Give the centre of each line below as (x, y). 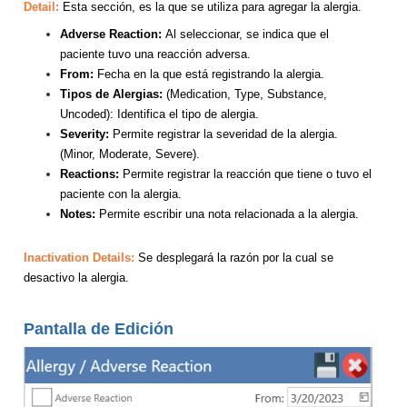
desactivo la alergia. (78, 277)
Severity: (86, 134)
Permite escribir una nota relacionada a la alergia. (229, 213)
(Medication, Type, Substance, (247, 94)
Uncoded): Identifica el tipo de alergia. (159, 114)
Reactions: (91, 174)
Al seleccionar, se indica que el (247, 34)
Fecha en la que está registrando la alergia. (211, 74)
